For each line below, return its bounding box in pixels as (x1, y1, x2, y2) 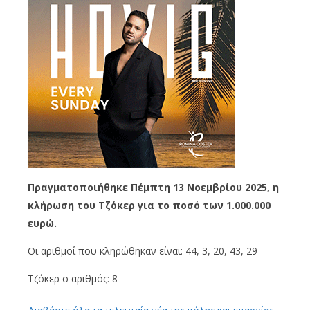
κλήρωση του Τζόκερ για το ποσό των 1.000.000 (28, 199, 271, 212)
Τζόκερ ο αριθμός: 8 (28, 272, 118, 286)
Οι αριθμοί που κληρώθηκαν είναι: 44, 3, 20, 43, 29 (28, 244, 257, 258)
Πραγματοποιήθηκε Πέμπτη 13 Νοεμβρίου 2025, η (28, 181, 279, 194)
